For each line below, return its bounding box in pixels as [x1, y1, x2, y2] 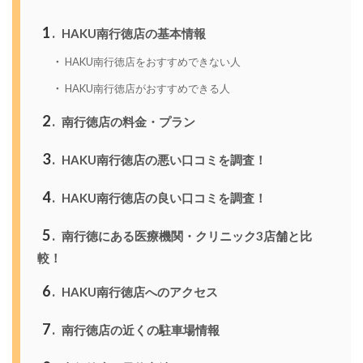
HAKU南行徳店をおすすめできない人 [62, 54, 241, 68]
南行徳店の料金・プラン [58, 113, 195, 129]
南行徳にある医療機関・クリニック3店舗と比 [58, 228, 312, 243]
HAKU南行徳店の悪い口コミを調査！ [58, 152, 267, 167]
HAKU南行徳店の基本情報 [58, 26, 206, 41]
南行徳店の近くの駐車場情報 [58, 322, 220, 337]
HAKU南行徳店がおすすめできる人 [62, 81, 231, 95]
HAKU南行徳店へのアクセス [58, 284, 218, 299]
